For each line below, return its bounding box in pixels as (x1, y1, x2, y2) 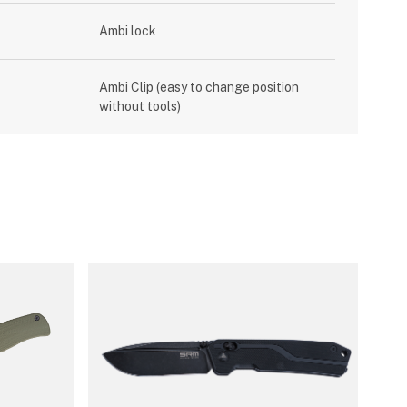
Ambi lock (99, 24, 157, 38)
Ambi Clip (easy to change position (99, 80, 300, 94)
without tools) (99, 99, 182, 114)
